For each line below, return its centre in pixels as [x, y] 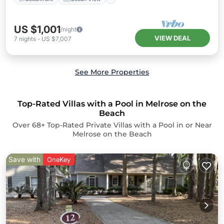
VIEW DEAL [172, 38]
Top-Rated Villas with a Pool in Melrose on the [112, 104]
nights [27, 39]
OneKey [59, 159]
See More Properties [112, 72]
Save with [24, 159]
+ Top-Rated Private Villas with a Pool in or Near [126, 125]
